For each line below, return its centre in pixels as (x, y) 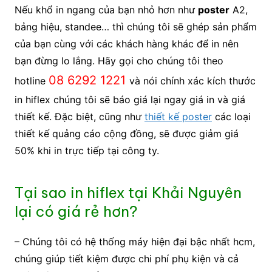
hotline (31, 81)
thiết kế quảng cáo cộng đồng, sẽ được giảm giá (126, 134)
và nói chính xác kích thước (192, 81)
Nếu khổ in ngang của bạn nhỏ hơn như (106, 10)
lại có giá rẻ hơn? (76, 212)
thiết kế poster (178, 117)
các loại (231, 117)
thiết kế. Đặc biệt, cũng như (79, 117)
